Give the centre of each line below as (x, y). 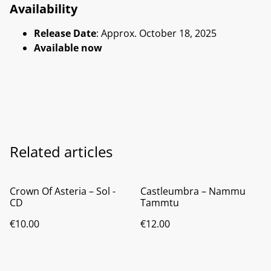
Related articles (61, 151)
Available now (68, 47)
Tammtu (160, 202)
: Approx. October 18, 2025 (156, 33)
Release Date (65, 33)
